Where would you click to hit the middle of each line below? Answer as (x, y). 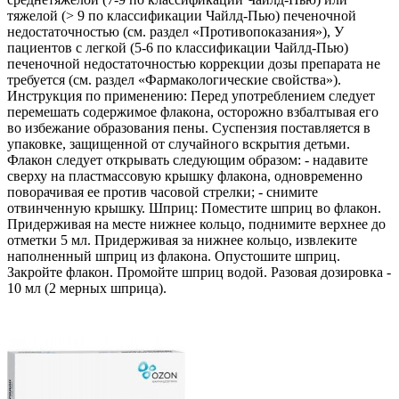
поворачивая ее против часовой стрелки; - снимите (163, 192)
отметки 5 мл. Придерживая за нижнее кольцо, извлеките (182, 240)
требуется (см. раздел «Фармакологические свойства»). (174, 80)
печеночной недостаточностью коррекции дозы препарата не (194, 64)
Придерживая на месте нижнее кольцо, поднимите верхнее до (196, 224)
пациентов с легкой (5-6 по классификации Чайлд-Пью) (178, 48)
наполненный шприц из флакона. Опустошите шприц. (174, 256)
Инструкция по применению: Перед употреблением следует (191, 96)
